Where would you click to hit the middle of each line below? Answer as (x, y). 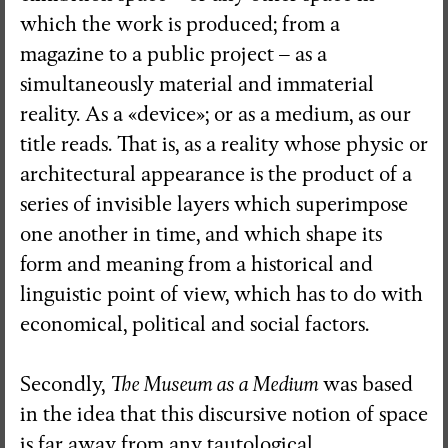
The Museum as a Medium (214, 384)
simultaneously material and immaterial (197, 84)
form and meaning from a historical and (196, 264)
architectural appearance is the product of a (216, 174)
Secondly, (65, 384)
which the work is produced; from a (180, 24)
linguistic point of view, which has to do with (221, 294)
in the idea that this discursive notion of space (224, 414)
